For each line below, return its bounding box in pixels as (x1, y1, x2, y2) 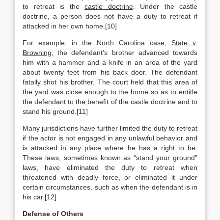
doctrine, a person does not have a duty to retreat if (23, 12, 197, 20)
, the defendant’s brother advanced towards (52, 49, 197, 56)
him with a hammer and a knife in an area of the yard (23, 58, 197, 66)
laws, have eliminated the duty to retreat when (23, 164, 197, 171)
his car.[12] (23, 193, 56, 201)
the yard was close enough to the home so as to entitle (23, 88, 197, 96)
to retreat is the (23, 2, 84, 10)
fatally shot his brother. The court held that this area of (23, 78, 197, 86)
